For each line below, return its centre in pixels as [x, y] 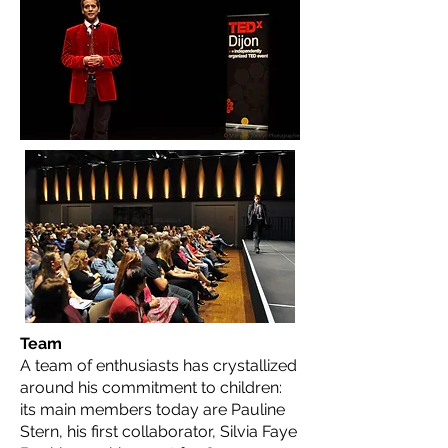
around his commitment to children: [151, 387]
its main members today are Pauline [152, 409]
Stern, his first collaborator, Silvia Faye [158, 431]
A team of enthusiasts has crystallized [158, 365]
